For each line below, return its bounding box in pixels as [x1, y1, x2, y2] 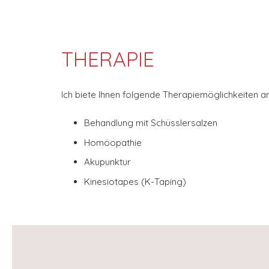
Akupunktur [83, 156, 131, 168]
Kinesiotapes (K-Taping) [83, 175, 186, 187]
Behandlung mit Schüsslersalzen [83, 117, 217, 129]
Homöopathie [83, 136, 142, 148]
